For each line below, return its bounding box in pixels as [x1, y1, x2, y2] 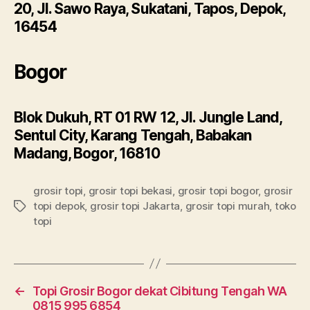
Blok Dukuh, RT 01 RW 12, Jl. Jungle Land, [14, 108, 282, 126]
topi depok [33, 199, 85, 212]
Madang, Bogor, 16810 [14, 144, 161, 162]
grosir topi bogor [177, 183, 259, 197]
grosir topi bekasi [88, 183, 173, 197]
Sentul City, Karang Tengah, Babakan [14, 126, 252, 144]
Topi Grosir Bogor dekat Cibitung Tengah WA [32, 283, 287, 298]
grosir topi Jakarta [89, 199, 181, 212]
